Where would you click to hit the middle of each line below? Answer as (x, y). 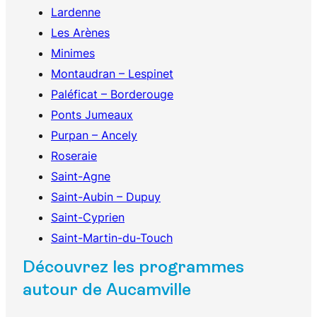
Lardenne (76, 12)
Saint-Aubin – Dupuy (106, 197)
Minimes (73, 53)
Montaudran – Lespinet (112, 74)
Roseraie (74, 156)
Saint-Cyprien (88, 218)
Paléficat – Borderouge (112, 94)
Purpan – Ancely (94, 136)
